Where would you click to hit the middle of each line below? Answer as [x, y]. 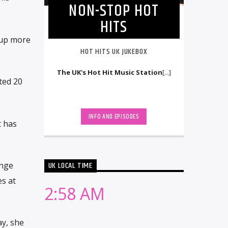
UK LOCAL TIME [70, 166]
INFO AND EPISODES [114, 117]
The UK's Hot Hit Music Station [109, 72]
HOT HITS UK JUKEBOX [114, 52]
